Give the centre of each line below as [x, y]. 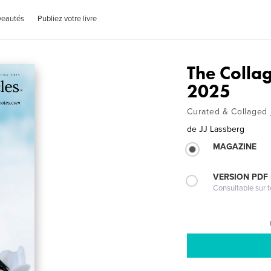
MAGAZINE [235, 147]
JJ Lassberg [222, 129]
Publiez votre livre [67, 19]
